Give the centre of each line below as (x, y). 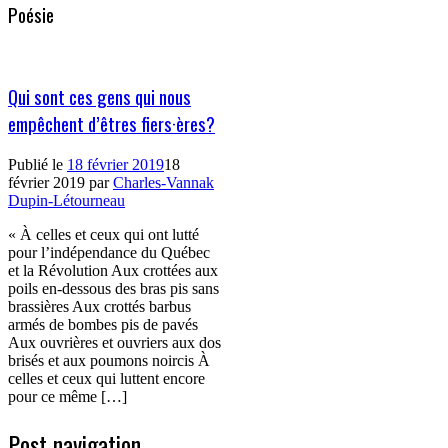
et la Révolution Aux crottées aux (113, 270)
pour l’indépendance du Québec (109, 252)
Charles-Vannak (163, 182)
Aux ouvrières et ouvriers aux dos (114, 342)
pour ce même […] (67, 396)
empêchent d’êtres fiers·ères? (111, 124)
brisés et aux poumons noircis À (109, 360)
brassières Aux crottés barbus (99, 306)
